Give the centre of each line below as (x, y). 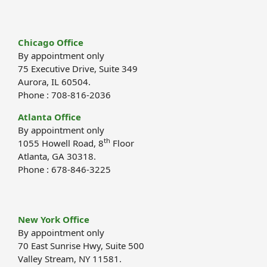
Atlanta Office (49, 117)
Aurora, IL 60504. (54, 81)
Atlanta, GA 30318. (57, 156)
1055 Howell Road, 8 (61, 143)
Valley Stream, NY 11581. (70, 259)
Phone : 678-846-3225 (64, 169)
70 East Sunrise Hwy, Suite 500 (81, 246)
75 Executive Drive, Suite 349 (78, 68)
